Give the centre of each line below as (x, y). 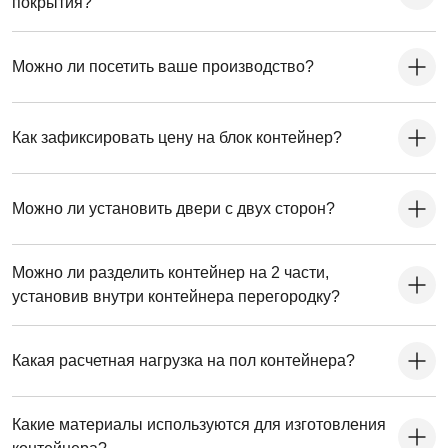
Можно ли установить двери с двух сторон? (173, 209)
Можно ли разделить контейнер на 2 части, (170, 273)
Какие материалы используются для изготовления (199, 425)
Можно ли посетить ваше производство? (163, 67)
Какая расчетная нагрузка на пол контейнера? (183, 361)
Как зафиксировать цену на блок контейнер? (177, 138)
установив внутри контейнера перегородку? (176, 297)
